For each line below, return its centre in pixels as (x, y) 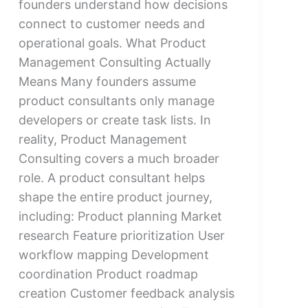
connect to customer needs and (111, 23)
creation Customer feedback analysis (126, 293)
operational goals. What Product (112, 43)
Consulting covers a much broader (119, 158)
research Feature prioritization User (121, 235)
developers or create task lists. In (114, 120)
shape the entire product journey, (115, 197)
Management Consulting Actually (114, 62)
